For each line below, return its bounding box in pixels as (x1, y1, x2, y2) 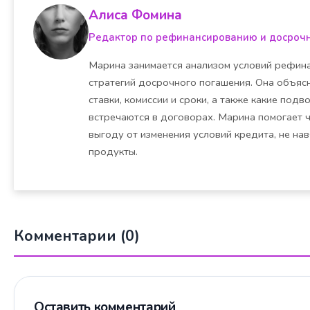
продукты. (89, 144, 138, 158)
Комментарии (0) (14, 225, 140, 246)
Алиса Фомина (89, 6, 182, 25)
